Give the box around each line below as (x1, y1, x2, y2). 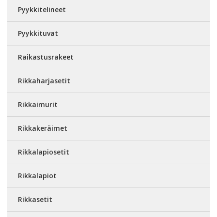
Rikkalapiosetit (18, 147, 69, 156)
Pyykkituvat (18, 29, 58, 38)
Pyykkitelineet (18, 5, 66, 14)
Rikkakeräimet (18, 124, 67, 133)
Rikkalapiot (18, 171, 57, 180)
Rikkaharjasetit (18, 76, 70, 85)
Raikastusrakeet (18, 52, 74, 62)
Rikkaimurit (18, 100, 58, 109)
